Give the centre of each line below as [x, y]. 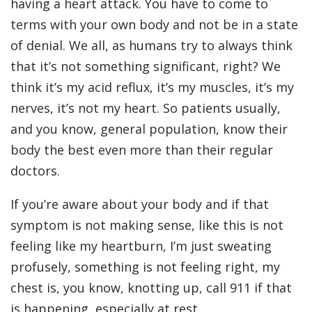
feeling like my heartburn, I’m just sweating [141, 246]
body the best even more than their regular [142, 150]
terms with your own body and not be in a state [154, 25]
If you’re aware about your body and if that [140, 204]
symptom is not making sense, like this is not [147, 225]
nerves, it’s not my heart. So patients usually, [146, 108]
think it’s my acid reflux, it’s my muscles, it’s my [152, 87]
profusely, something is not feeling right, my [145, 267]
